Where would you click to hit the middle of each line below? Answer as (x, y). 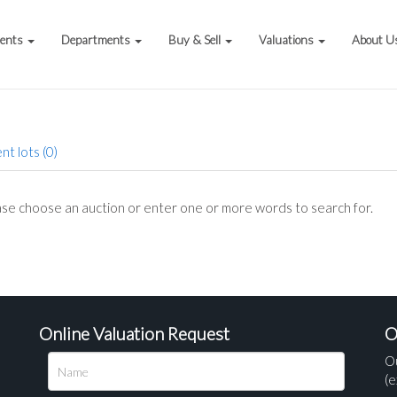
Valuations (288, 40)
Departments (97, 40)
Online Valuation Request (134, 333)
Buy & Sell (196, 40)
